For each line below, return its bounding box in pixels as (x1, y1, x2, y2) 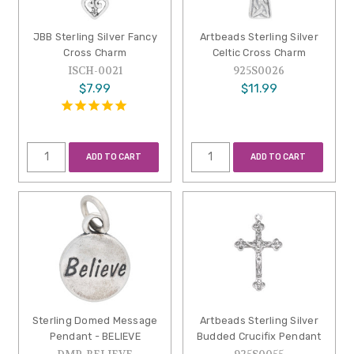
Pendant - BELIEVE (49, 330, 141, 342)
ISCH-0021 (67, 63, 122, 77)
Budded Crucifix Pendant (196, 330, 322, 342)
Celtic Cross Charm (212, 46, 307, 58)
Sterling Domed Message (32, 314, 158, 326)
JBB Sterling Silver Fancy (32, 30, 157, 43)
